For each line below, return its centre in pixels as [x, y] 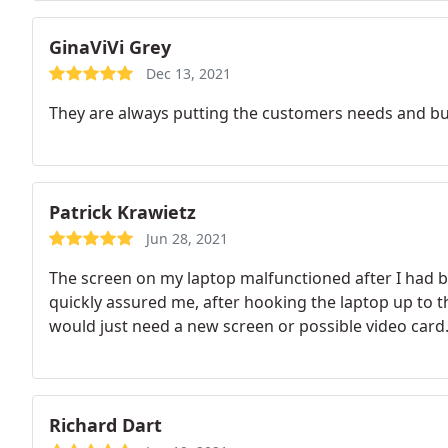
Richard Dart [105, 425]
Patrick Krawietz [122, 212]
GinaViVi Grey [110, 47]
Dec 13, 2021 [188, 73]
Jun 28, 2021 [187, 238]
